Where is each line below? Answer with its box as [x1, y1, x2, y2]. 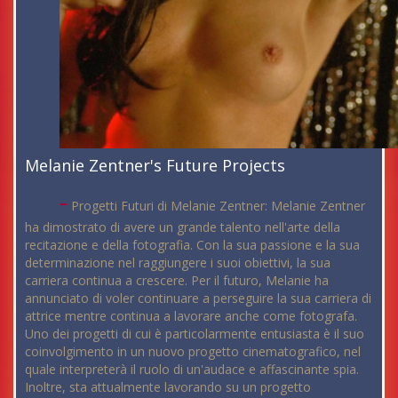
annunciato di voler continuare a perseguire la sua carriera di [25, 289, 371, 306]
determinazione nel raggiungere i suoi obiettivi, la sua [25, 253, 330, 271]
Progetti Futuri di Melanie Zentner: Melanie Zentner [68, 196, 366, 214]
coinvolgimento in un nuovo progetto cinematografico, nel [25, 342, 361, 360]
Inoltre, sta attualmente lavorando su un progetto [25, 378, 311, 395]
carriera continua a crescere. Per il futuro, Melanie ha [25, 271, 329, 289]
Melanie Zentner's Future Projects [25, 154, 285, 176]
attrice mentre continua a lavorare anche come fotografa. [25, 306, 357, 324]
